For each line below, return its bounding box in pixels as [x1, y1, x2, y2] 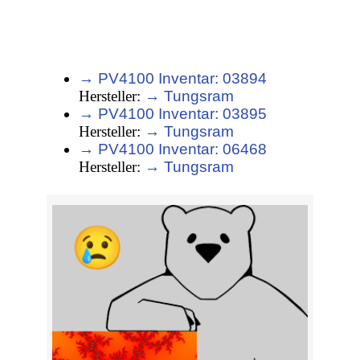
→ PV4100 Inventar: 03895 [79, 105, 268, 123]
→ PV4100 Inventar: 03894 [79, 70, 268, 88]
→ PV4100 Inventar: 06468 [79, 141, 268, 158]
